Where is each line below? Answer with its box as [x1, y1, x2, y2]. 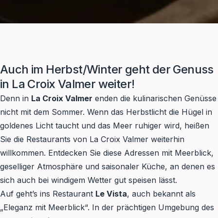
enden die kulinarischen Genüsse [92, 93, 217, 104]
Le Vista [95, 189, 127, 199]
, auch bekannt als [127, 189, 196, 199]
